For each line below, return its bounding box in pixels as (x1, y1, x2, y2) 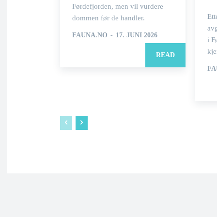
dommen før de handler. (72, 14, 145, 22)
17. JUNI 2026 (116, 31, 157, 39)
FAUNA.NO (72, 31, 108, 39)
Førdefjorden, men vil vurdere (72, 2, 163, 10)
